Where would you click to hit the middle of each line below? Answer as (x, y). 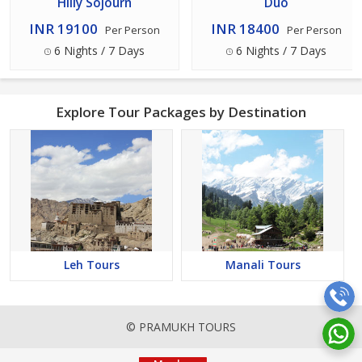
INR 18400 (245, 29)
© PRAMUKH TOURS (181, 327)
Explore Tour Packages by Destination (181, 112)
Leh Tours (91, 265)
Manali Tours (263, 265)
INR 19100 (63, 29)
